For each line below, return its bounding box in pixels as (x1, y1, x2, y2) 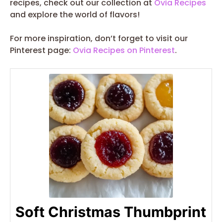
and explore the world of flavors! (10, 8, 140, 20)
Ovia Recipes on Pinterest (73, 44, 175, 56)
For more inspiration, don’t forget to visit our (10, 32, 188, 44)
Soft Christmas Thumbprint (15, 203, 206, 221)
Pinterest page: (10, 44, 73, 56)
